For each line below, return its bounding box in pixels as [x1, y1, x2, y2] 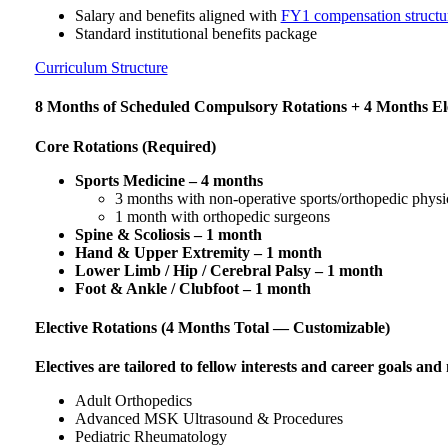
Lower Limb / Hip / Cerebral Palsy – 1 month [74, 261, 383, 279]
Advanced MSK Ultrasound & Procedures [74, 410, 343, 428]
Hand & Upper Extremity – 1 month [74, 243, 322, 261]
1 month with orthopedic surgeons [114, 207, 330, 225]
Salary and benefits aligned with [74, 7, 281, 25]
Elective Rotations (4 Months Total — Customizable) [34, 318, 390, 336]
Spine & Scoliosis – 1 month [74, 225, 262, 243]
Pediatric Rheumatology [74, 428, 227, 446]
